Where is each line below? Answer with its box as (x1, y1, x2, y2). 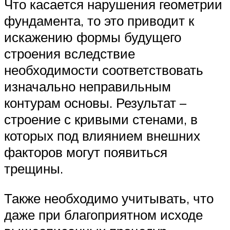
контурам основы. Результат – (4, 94, 186, 111)
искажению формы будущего (4, 29, 181, 46)
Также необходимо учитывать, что (4, 190, 214, 207)
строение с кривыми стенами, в (4, 111, 198, 128)
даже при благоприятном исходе (4, 206, 203, 223)
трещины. (4, 160, 63, 177)
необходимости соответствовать (4, 62, 203, 79)
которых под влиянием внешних (4, 127, 200, 144)
